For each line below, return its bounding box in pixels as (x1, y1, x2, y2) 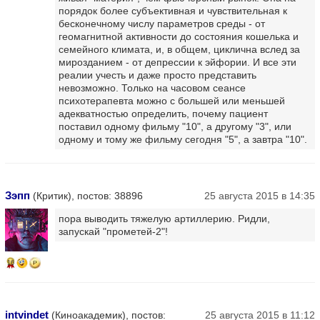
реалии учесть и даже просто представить (59, 69, 256, 81)
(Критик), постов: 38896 (30, 189, 143, 201)
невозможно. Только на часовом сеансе (59, 81, 246, 94)
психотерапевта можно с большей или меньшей (59, 94, 285, 106)
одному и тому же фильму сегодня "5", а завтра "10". (59, 133, 307, 145)
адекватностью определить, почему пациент (59, 107, 268, 119)
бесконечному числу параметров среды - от (59, 17, 265, 29)
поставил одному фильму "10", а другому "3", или (59, 120, 291, 132)
